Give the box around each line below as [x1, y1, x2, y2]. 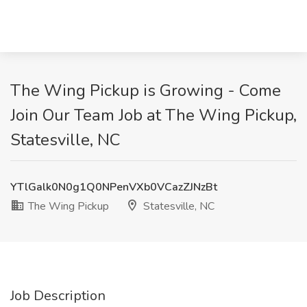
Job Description [10, 286, 106, 305]
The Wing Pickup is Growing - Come [10, 79, 281, 101]
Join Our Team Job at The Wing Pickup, [10, 104, 297, 126]
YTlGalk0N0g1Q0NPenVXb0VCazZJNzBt [10, 180, 217, 195]
